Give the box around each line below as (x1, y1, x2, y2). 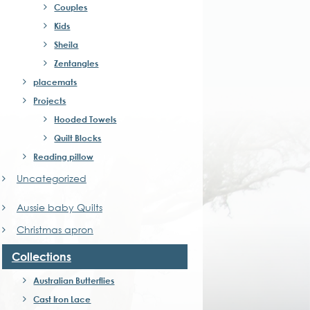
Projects (33, 95, 66, 106)
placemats (33, 76, 77, 87)
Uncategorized (16, 172, 86, 185)
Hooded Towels (54, 113, 117, 125)
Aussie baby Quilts (16, 201, 102, 214)
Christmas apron (16, 223, 93, 236)
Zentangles (54, 57, 99, 69)
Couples (54, 1, 88, 12)
